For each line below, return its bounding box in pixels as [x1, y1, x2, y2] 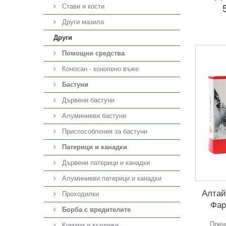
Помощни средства [62, 49, 125, 57]
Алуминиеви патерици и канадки [60, 175, 161, 182]
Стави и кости [60, 3, 104, 10]
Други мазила [60, 18, 104, 26]
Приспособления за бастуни [60, 128, 147, 135]
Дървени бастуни [60, 96, 115, 104]
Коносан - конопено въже [60, 65, 139, 73]
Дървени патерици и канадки [60, 159, 150, 166]
